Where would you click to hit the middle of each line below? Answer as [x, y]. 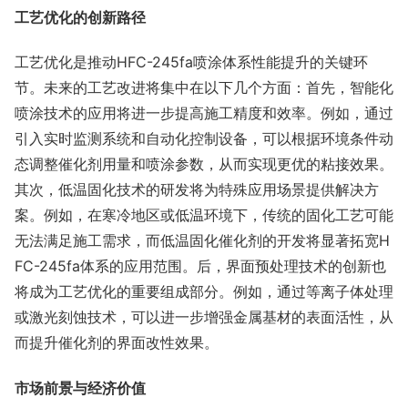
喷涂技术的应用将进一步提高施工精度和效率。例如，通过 [204, 113]
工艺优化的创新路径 [80, 18]
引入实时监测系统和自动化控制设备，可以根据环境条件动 [204, 139]
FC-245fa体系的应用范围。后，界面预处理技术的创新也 [200, 266]
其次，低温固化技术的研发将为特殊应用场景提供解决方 [197, 190]
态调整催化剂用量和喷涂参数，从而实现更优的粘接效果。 [204, 164]
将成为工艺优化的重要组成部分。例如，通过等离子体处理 [204, 292]
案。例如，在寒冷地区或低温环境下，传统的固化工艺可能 [204, 215]
